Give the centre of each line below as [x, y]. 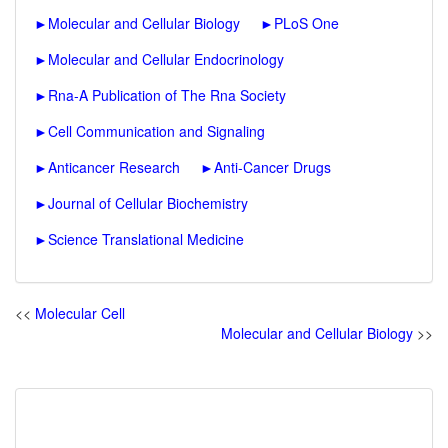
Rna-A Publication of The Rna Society [167, 95]
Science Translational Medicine [146, 239]
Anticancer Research [114, 167]
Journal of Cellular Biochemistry [148, 203]
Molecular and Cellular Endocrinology [166, 59]
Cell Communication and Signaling [156, 131]
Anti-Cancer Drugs [272, 167]
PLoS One [306, 23]
